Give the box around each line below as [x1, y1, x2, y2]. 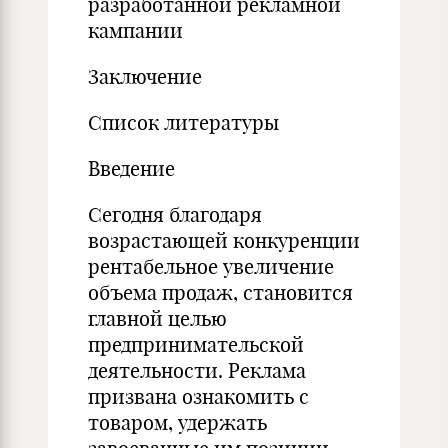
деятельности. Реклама [88, 358, 306, 383]
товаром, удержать [88, 410, 267, 435]
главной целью [88, 306, 227, 331]
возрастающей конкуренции [88, 228, 360, 253]
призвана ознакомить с [88, 384, 309, 409]
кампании [88, 18, 183, 43]
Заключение [88, 64, 202, 89]
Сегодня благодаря [88, 202, 262, 227]
